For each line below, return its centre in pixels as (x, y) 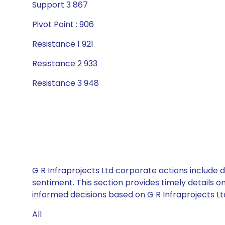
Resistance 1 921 (63, 44)
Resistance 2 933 (65, 64)
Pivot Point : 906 (63, 24)
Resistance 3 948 (66, 83)
